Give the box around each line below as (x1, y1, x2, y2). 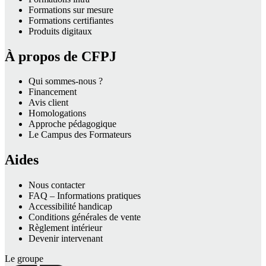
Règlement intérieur (28, 223, 102, 233)
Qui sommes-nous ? (28, 76, 103, 87)
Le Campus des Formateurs (28, 129, 131, 140)
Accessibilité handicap (28, 201, 112, 212)
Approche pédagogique (28, 119, 116, 129)
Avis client (28, 97, 68, 108)
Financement (28, 87, 77, 97)
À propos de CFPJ (5, 48, 116, 64)
